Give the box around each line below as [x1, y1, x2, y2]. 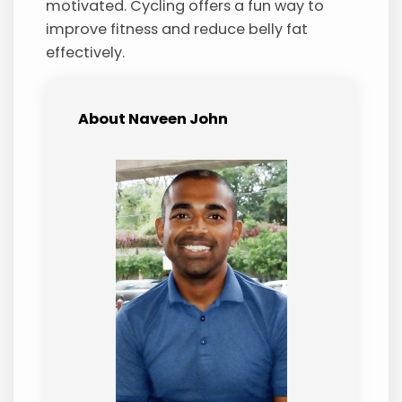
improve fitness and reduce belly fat [46, 18, 309, 39]
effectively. [46, 41, 126, 63]
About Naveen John [78, 109, 229, 130]
